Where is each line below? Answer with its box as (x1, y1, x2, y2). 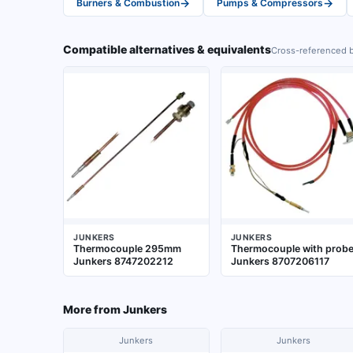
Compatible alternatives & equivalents (63, 43, 271, 56)
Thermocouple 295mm (73, 243, 181, 255)
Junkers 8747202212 (73, 255, 173, 267)
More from (63, 303, 121, 316)
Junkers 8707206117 (230, 255, 329, 267)
